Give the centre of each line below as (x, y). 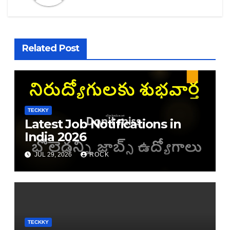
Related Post (50, 49)
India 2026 (55, 137)
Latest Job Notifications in (103, 124)
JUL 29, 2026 (53, 155)
